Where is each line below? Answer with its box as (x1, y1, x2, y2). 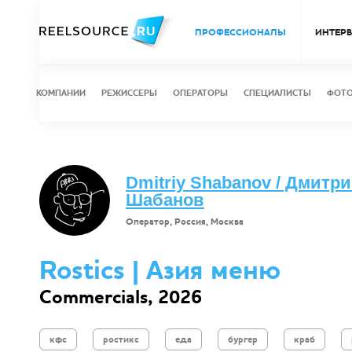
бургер (228, 333, 258, 346)
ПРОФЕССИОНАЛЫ (195, 26, 286, 38)
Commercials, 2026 (39, 284, 202, 310)
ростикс (103, 333, 139, 346)
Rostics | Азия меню (39, 252, 280, 289)
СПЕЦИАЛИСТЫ (244, 87, 311, 99)
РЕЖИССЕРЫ (101, 87, 157, 99)
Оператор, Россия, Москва (126, 215, 244, 228)
